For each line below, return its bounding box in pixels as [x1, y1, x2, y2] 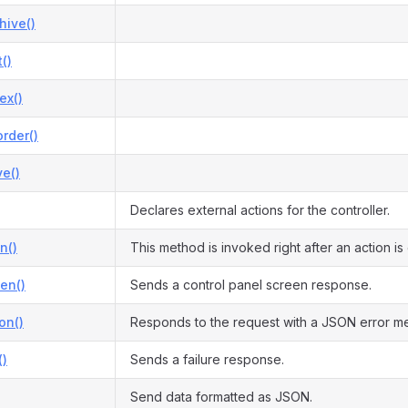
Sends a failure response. [130, 352, 284, 367]
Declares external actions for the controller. [130, 202, 390, 218]
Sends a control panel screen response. [130, 277, 372, 292]
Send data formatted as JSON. [130, 389, 312, 404]
